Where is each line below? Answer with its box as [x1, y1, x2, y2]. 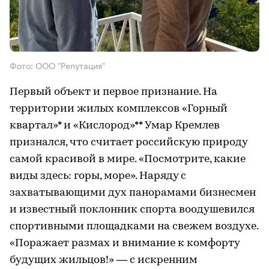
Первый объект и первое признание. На [10, 86, 217, 98]
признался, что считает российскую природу [10, 136, 247, 148]
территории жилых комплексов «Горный [10, 103, 228, 115]
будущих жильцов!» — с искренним [10, 254, 198, 266]
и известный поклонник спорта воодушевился [10, 204, 255, 216]
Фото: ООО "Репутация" [10, 58, 105, 71]
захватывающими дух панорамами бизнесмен [10, 187, 256, 199]
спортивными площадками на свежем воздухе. [10, 220, 258, 232]
